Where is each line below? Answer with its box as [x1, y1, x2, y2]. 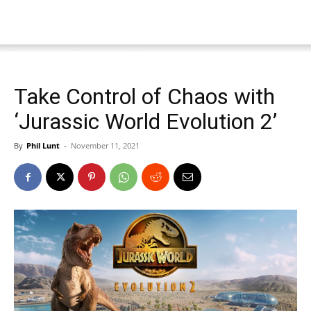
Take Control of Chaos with [14, 83, 275, 110]
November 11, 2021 [71, 140, 140, 151]
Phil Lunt [26, 140, 60, 151]
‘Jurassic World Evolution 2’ [14, 108, 277, 135]
